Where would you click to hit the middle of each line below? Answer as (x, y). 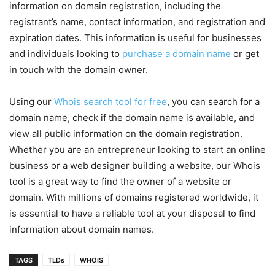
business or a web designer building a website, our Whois (135, 166)
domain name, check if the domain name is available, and (132, 118)
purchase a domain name (176, 54)
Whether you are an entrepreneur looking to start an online (137, 150)
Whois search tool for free (110, 102)
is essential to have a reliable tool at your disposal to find (132, 214)
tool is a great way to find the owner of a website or (120, 182)
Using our (32, 102)
